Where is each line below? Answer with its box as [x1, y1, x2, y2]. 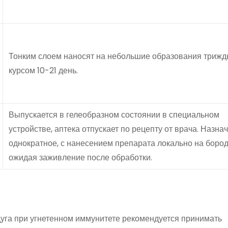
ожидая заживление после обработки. [9, 152, 152, 164]
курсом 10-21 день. [9, 65, 78, 77]
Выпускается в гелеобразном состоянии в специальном [9, 109, 219, 121]
